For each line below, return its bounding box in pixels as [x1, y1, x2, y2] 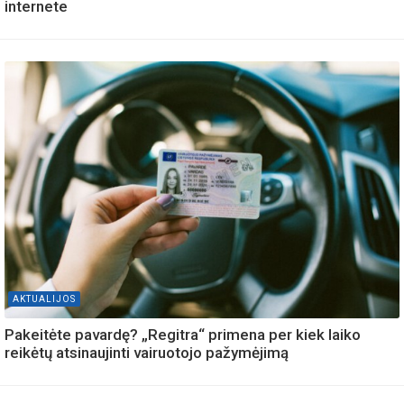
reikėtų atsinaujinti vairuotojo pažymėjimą [5, 343, 289, 362]
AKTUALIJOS [13, 293, 76, 304]
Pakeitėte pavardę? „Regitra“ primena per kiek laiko [5, 325, 361, 344]
